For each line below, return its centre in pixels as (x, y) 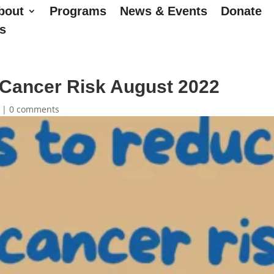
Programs (78, 11)
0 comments (35, 109)
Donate (241, 11)
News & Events (163, 11)
